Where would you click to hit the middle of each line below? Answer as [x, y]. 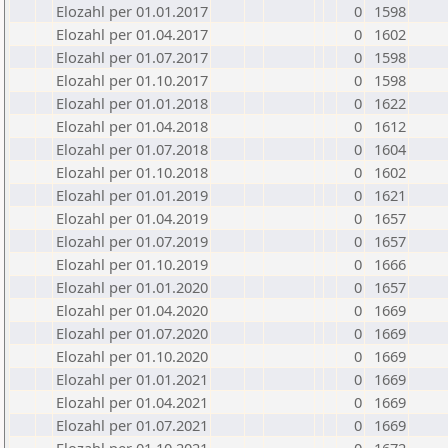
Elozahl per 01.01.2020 [132, 287]
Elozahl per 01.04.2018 [132, 126]
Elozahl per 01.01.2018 [132, 103]
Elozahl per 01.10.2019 [132, 264]
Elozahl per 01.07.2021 [132, 425]
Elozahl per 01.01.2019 [132, 195]
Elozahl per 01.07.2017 [132, 57]
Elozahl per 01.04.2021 [132, 402]
